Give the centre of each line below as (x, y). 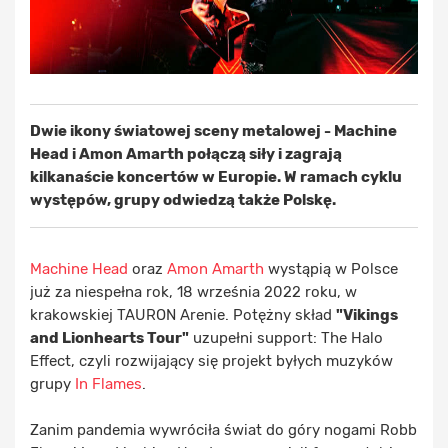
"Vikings (367, 314)
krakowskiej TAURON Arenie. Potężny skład (183, 314)
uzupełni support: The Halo (286, 337)
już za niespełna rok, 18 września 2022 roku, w (193, 291)
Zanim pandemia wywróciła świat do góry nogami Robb (223, 429)
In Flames (108, 383)
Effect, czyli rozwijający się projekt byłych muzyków (211, 360)
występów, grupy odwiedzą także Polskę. (183, 199)
